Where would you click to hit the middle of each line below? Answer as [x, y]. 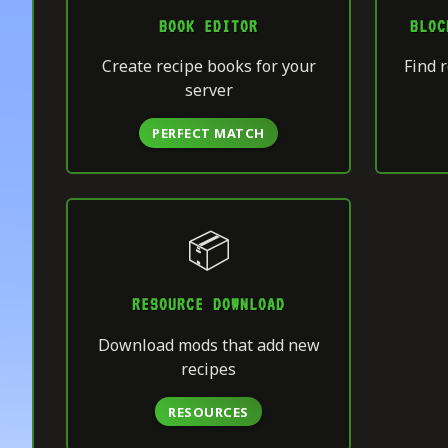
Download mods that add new [208, 344]
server [208, 90]
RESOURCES [208, 411]
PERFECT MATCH [208, 133]
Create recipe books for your [208, 66]
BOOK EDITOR [208, 26]
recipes [208, 368]
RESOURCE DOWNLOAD [208, 304]
